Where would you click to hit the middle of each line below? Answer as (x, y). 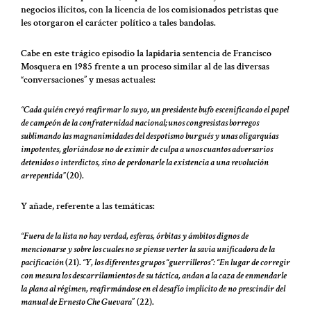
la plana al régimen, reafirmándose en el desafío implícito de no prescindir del (153, 289)
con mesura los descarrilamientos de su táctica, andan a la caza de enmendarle (154, 276)
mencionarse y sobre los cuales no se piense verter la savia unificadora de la (148, 250)
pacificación (43, 263)
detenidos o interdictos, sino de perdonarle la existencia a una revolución (145, 163)
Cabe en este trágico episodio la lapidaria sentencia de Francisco (146, 53)
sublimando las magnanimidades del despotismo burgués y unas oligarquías (150, 136)
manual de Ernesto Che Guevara (76, 302)
